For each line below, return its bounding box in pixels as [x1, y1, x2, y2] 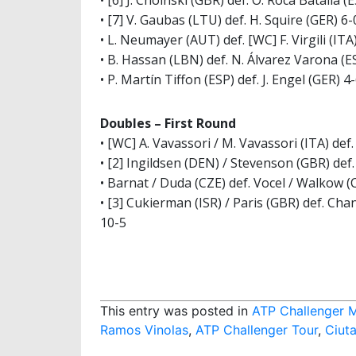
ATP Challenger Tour [195, 322, 318, 339]
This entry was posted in [100, 303, 252, 319]
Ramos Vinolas [100, 322, 188, 339]
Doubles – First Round [100, 114, 236, 133]
